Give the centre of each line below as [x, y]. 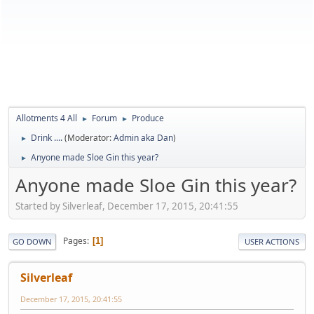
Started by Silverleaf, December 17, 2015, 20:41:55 [127, 206]
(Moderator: [89, 138]
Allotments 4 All [47, 118]
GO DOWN [32, 241]
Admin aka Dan [143, 138]
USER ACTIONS [272, 241]
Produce [148, 118]
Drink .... [47, 138]
